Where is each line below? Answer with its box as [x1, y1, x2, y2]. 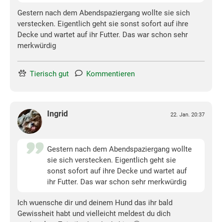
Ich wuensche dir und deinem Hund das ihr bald [17, 198, 172, 208]
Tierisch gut [30, 69, 69, 79]
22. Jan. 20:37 [170, 111, 205, 118]
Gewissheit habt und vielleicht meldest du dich [17, 209, 170, 219]
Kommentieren [86, 69, 135, 79]
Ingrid [47, 109, 68, 119]
